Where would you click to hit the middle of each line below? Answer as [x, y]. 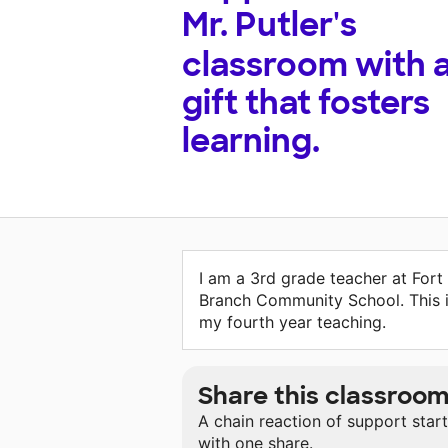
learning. [251, 141]
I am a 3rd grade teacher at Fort [321, 278]
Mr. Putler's [269, 25]
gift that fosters [306, 103]
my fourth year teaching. [292, 322]
